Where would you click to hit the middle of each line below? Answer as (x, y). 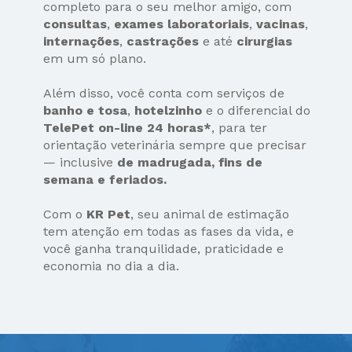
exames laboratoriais (182, 24)
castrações (163, 42)
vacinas (281, 24)
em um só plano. (95, 59)
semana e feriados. (105, 180)
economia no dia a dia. (112, 266)
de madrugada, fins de (190, 163)
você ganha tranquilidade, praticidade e (164, 249)
